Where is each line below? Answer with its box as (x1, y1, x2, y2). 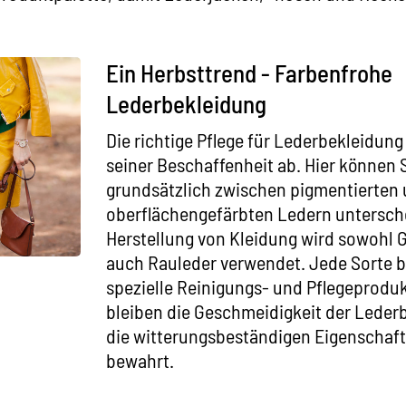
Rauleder (148, 250, 217, 274)
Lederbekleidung (106, 89, 266, 118)
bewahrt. (106, 348, 174, 372)
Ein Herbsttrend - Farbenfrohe (106, 58, 392, 87)
